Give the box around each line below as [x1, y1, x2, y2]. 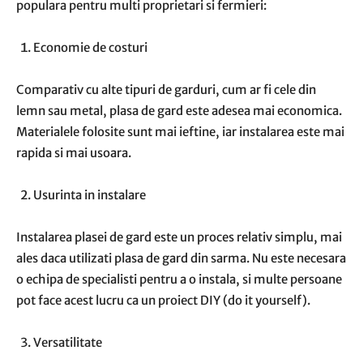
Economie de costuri [33, 40, 147, 55]
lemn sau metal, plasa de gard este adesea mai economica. [16, 103, 342, 118]
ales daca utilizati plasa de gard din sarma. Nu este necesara [16, 250, 346, 266]
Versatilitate [33, 335, 102, 350]
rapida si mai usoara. [16, 145, 131, 160]
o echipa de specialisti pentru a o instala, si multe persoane [16, 271, 342, 287]
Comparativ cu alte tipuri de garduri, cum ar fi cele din [16, 82, 316, 97]
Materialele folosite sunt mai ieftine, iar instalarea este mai [16, 124, 344, 139]
